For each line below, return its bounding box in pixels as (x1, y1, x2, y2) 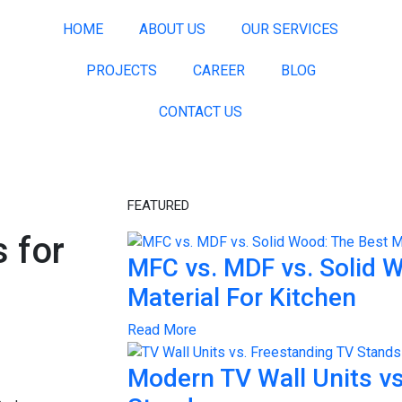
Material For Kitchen (127, 282, 356, 312)
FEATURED (127, 197, 189, 214)
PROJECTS (85, 62, 157, 79)
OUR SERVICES (241, 21, 339, 38)
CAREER (192, 62, 245, 79)
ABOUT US (139, 21, 206, 38)
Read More (127, 320, 197, 338)
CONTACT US (159, 103, 243, 120)
